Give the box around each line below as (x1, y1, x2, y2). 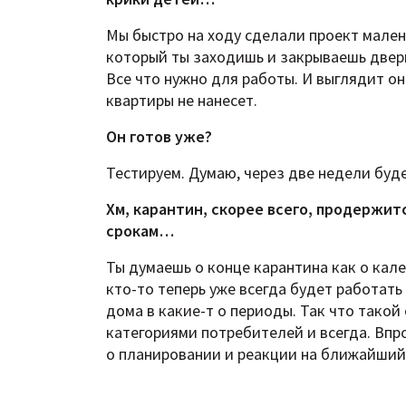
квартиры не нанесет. (106, 90, 257, 111)
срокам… (106, 220, 174, 242)
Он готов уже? (106, 126, 212, 148)
